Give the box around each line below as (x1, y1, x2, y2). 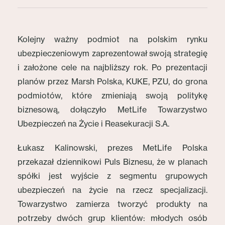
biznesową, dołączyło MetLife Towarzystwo (18, 104, 207, 115)
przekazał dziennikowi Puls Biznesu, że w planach (18, 157, 207, 167)
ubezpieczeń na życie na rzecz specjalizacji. (18, 185, 207, 195)
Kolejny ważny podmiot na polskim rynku (18, 34, 207, 44)
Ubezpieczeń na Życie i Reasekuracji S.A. (18, 119, 169, 129)
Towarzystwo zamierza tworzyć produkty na (18, 199, 207, 209)
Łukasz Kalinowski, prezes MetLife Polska (18, 143, 207, 153)
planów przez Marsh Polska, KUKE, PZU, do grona (18, 76, 207, 86)
